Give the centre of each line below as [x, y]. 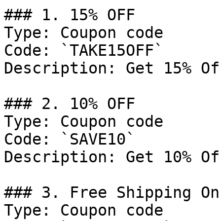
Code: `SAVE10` [70, 139]
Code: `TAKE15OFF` [84, 50]
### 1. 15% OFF [70, 15]
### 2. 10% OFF [70, 104]
